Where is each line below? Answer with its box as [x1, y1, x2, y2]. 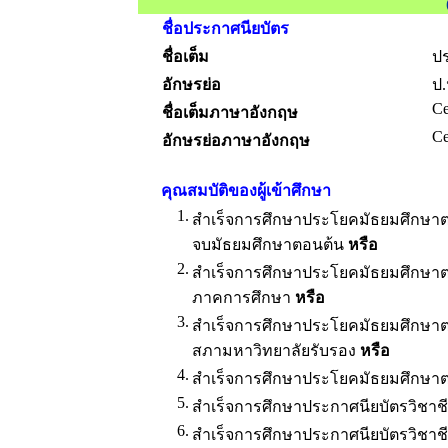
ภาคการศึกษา [191, 289, 291, 306]
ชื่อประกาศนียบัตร [161, 20, 289, 37]
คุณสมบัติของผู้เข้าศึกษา [160, 182, 331, 199]
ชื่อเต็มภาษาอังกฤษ [161, 104, 298, 121]
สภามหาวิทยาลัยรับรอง [191, 342, 360, 359]
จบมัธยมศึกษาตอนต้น [191, 236, 348, 253]
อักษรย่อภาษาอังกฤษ [161, 132, 310, 149]
